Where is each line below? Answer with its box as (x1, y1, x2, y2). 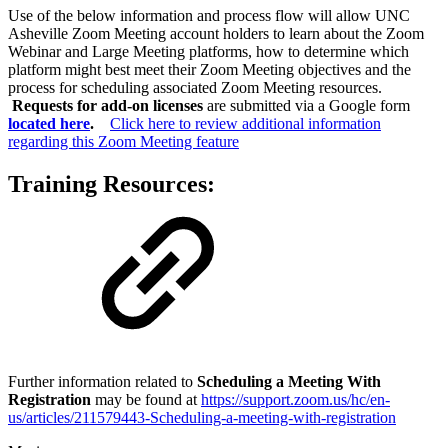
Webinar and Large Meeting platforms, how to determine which (8, 42, 409, 60)
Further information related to (8, 373, 193, 391)
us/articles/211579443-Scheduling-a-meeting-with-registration (8, 409, 396, 427)
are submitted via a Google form (203, 96, 410, 114)
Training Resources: (8, 170, 215, 197)
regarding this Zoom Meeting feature (8, 132, 239, 150)
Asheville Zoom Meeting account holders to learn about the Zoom (8, 24, 424, 42)
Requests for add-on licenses (12, 96, 203, 114)
